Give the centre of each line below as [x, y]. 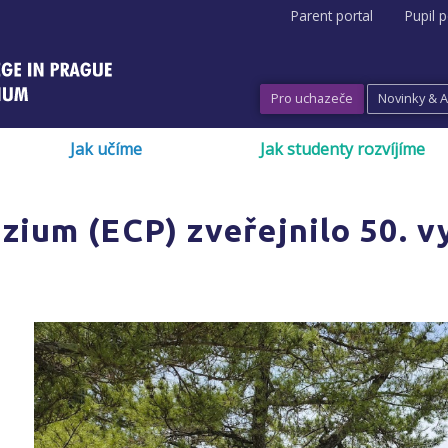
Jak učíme [105, 149]
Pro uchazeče [312, 97]
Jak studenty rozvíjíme [342, 149]
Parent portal [332, 16]
